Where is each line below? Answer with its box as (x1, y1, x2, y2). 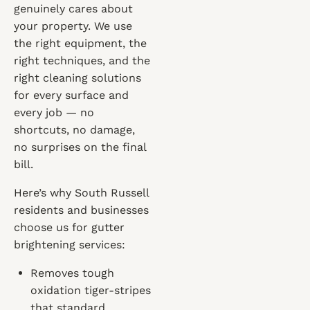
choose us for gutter (14, 221, 125, 234)
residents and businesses (14, 203, 149, 217)
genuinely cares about (14, 2, 133, 15)
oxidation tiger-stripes (30, 284, 151, 297)
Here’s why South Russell (14, 186, 149, 199)
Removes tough (30, 266, 114, 280)
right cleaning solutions (14, 71, 141, 84)
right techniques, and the (14, 54, 150, 67)
